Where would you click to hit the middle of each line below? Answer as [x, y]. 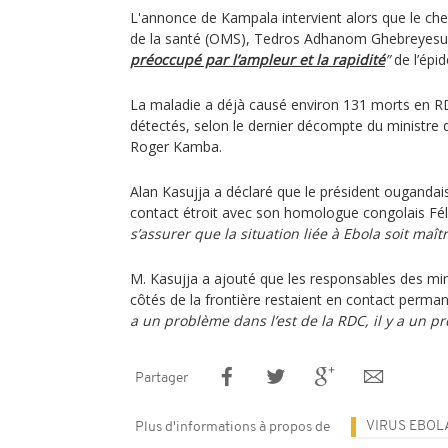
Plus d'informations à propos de [232, 427]
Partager [161, 378]
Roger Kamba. [176, 146]
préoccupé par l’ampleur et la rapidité [257, 59]
